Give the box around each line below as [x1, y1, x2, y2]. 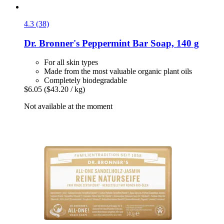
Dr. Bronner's [24, 37, 79, 48]
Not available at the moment [24, 102, 112, 111]
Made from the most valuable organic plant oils [44, 67, 192, 76]
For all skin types [44, 58, 98, 67]
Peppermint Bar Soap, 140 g [79, 37, 199, 48]
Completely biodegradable [44, 76, 127, 85]
